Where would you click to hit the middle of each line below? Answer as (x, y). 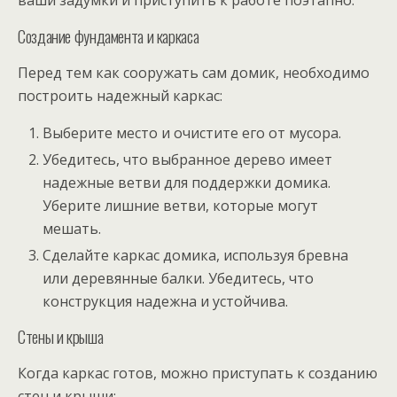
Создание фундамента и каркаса (109, 35)
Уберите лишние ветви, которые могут (181, 205)
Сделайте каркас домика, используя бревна (196, 255)
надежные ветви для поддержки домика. (187, 182)
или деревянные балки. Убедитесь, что (179, 278)
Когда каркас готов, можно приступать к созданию (198, 373)
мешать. (72, 228)
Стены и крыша (61, 336)
